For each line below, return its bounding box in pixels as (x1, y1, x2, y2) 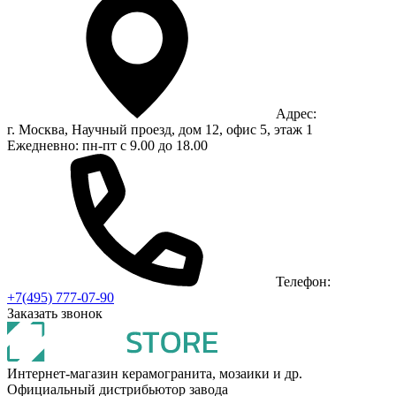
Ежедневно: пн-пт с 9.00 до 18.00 (7, 138, 208, 154)
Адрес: (276, 106, 316, 122)
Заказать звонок (7, 306, 103, 322)
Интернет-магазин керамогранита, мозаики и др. (7, 366, 302, 382)
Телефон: (276, 274, 331, 290)
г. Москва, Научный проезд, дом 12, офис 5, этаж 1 (7, 122, 313, 138)
